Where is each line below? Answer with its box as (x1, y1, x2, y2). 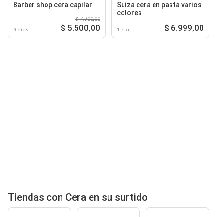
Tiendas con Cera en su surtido (8, 191, 148, 203)
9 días (13, 26, 29, 33)
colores (117, 8, 142, 16)
